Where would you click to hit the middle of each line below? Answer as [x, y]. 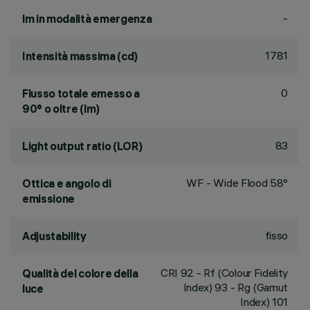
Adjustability [54, 236]
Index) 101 [264, 302]
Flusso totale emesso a [81, 93]
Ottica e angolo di [67, 183]
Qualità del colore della [80, 273]
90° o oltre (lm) [61, 109]
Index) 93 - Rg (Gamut [235, 287]
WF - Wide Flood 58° [237, 183]
